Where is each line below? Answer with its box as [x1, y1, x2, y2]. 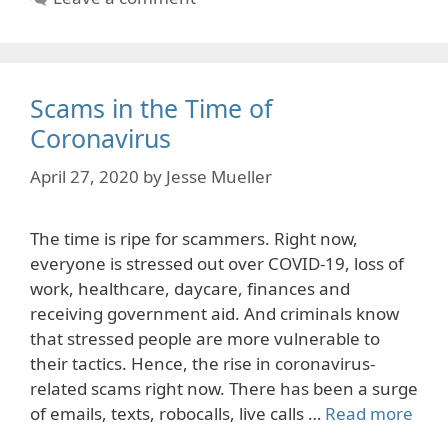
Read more [325, 401, 413, 425]
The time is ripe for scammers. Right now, [30, 226, 358, 250]
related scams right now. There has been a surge [30, 376, 418, 400]
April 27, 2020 [30, 164, 139, 188]
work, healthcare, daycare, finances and [30, 276, 350, 300]
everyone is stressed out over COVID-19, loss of [30, 251, 404, 275]
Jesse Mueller [166, 164, 272, 188]
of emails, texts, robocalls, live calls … [30, 401, 325, 425]
